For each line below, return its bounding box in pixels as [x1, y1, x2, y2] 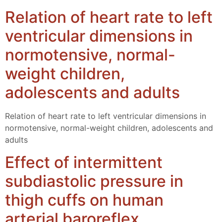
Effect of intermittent [5, 152, 163, 172]
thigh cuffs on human [5, 190, 164, 210]
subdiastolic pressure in [5, 171, 183, 191]
